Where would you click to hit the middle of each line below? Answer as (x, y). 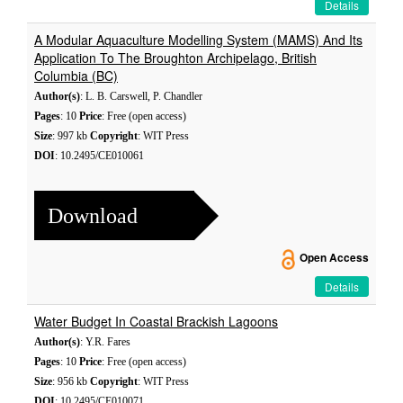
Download (93, 215)
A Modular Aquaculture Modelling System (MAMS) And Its (198, 40)
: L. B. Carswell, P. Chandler (141, 96)
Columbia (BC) (76, 76)
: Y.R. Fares (105, 342)
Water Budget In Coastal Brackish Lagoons (156, 321)
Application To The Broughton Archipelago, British (175, 58)
